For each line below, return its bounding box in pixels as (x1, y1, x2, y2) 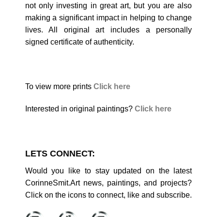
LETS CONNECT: (25, 149, 95, 159)
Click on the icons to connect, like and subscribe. (25, 191, 192, 200)
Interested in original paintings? (25, 104, 135, 113)
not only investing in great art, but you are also (25, 1, 192, 10)
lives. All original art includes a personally (25, 26, 192, 34)
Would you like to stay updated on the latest (25, 167, 192, 175)
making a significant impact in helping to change (25, 14, 192, 22)
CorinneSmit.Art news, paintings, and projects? (25, 179, 192, 187)
